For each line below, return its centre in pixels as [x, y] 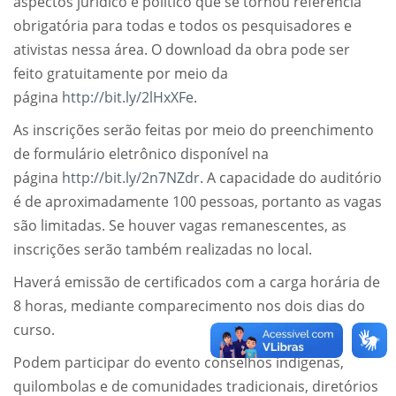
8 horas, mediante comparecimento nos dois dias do [189, 306]
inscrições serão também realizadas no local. [163, 250]
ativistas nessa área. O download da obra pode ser [182, 50]
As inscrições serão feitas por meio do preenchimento [194, 130]
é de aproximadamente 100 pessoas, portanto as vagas [198, 202]
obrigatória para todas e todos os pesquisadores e [183, 26]
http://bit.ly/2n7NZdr [131, 178]
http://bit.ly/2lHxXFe [128, 98]
